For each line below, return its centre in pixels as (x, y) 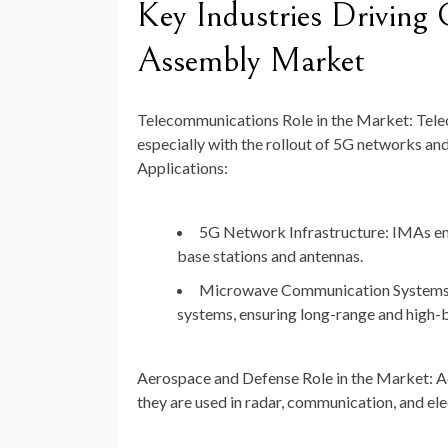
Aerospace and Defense (218, 378)
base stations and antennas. (270, 256)
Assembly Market (251, 61)
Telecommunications (208, 120)
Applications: (182, 168)
